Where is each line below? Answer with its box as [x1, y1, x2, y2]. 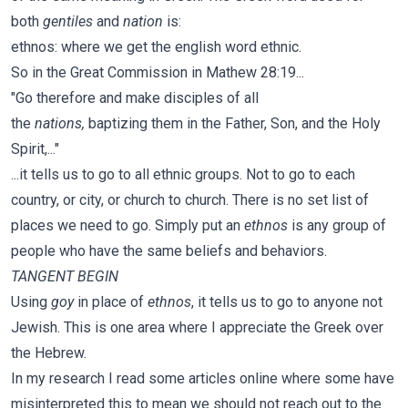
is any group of [291, 217, 386, 234]
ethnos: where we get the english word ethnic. [11, 38, 301, 56]
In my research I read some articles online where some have [11, 370, 394, 387]
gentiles [43, 13, 97, 30]
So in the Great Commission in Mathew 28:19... [11, 64, 304, 81]
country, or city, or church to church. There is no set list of [11, 191, 369, 209]
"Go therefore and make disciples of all [11, 89, 259, 107]
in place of [77, 293, 148, 311]
